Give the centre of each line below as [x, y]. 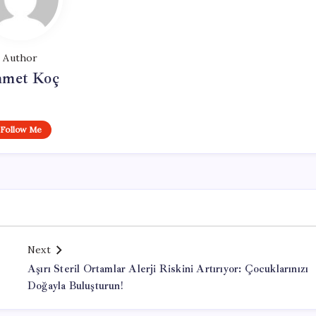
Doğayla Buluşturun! [75, 286]
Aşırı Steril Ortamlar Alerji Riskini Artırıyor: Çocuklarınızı [168, 269]
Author [20, 58]
